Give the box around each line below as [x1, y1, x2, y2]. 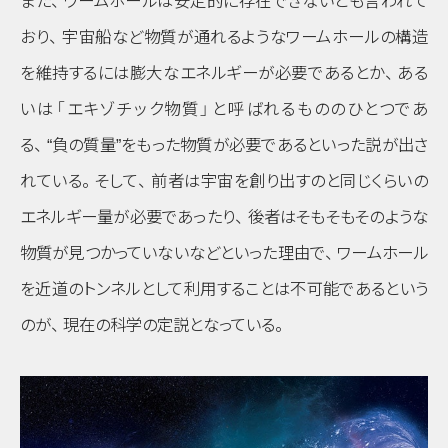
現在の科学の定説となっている [63, 316, 276, 334]
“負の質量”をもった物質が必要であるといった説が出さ [46, 136, 429, 154]
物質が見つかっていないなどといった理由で [20, 244, 326, 262]
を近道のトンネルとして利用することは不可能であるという [20, 280, 428, 298]
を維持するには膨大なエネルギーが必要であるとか [20, 64, 385, 82]
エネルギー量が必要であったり [20, 208, 236, 226]
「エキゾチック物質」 [56, 100, 211, 118]
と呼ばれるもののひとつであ [212, 100, 429, 118]
